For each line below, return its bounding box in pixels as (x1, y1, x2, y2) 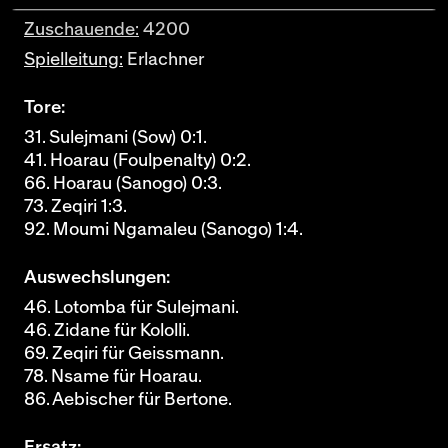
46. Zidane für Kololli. (24, 322, 190, 339)
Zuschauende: (24, 21, 139, 38)
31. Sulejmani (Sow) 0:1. (24, 129, 207, 146)
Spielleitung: (24, 51, 123, 68)
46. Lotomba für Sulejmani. (24, 299, 239, 316)
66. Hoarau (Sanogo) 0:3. (24, 175, 222, 192)
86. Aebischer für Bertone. (24, 391, 232, 408)
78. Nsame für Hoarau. (24, 368, 202, 385)
